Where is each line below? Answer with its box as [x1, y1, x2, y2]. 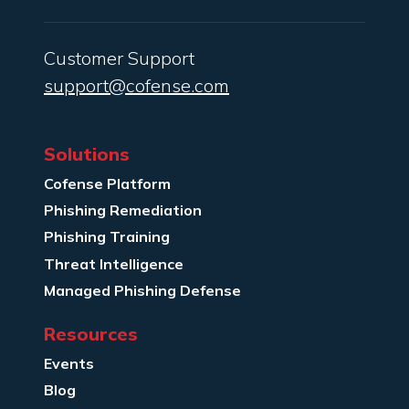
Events [44, 354, 94, 373]
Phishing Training [44, 227, 170, 246]
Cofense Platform [44, 173, 171, 193]
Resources [44, 322, 138, 346]
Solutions [44, 142, 130, 165]
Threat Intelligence [44, 254, 184, 273]
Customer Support [44, 46, 194, 69]
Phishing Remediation [44, 201, 202, 220]
